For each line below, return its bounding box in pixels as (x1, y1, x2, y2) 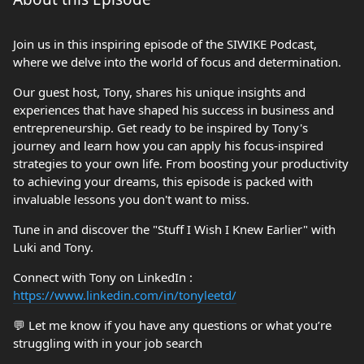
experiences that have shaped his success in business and (13, 102, 334, 118)
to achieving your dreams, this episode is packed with (13, 173, 313, 189)
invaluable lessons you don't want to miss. (13, 191, 249, 207)
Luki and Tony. (13, 239, 93, 255)
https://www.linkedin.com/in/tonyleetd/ (13, 287, 236, 303)
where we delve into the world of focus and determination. (13, 54, 341, 70)
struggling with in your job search (13, 335, 202, 351)
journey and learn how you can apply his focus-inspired (13, 137, 323, 154)
